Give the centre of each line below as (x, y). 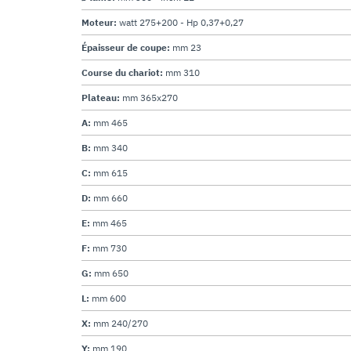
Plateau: (102, 97)
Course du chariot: (123, 72)
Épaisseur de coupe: (127, 47)
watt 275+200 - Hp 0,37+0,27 (181, 22)
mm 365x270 (150, 97)
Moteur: (100, 22)
